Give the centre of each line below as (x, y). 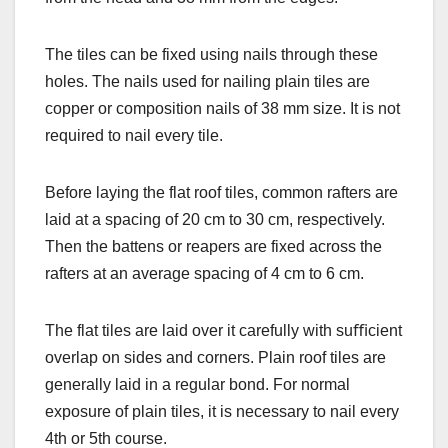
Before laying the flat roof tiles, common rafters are (221, 192)
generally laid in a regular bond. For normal (197, 384)
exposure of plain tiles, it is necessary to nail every (222, 411)
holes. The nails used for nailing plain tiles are (207, 81)
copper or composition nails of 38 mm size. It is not (222, 108)
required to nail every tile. (134, 135)
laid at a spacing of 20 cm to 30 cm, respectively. (215, 219)
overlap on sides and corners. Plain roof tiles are (215, 357)
